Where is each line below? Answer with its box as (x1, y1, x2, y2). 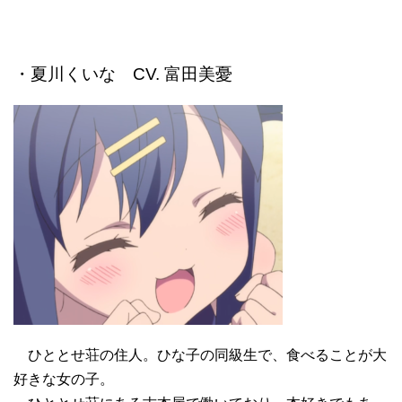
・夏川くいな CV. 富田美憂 (13, 65, 232, 84)
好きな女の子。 (13, 371, 114, 388)
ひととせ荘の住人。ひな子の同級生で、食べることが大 (13, 347, 387, 363)
